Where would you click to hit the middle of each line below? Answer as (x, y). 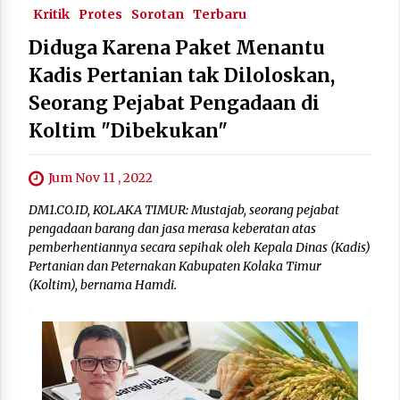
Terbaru (220, 14)
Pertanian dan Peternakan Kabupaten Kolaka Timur (175, 266)
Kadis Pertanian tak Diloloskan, (182, 75)
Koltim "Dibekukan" (128, 130)
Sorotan (158, 14)
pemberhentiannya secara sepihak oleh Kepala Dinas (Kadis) (200, 247)
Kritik (51, 14)
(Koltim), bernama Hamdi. (103, 284)
